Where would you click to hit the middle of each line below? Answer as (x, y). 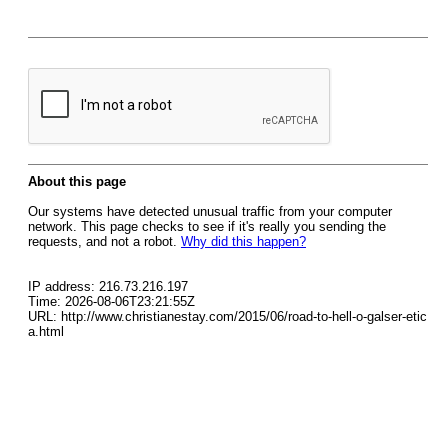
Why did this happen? (243, 241)
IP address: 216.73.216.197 (108, 286)
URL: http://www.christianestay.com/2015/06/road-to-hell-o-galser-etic (227, 316)
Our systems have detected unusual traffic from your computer (210, 211)
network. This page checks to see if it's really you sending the (207, 226)
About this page (77, 181)
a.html (46, 331)
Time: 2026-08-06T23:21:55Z (111, 301)
